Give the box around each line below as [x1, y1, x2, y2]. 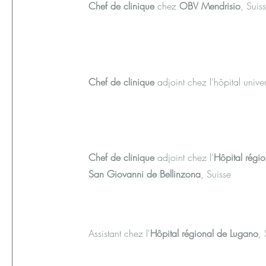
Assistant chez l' [88, 227, 150, 240]
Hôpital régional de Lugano [150, 227, 258, 240]
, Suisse [201, 167, 231, 180]
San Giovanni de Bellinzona [88, 167, 201, 180]
